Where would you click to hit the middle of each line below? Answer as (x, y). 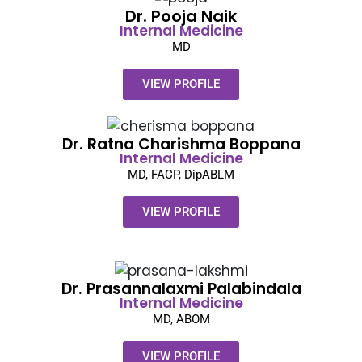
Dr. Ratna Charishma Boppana (181, 145)
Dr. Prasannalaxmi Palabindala (181, 289)
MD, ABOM (181, 320)
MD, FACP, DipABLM (181, 175)
